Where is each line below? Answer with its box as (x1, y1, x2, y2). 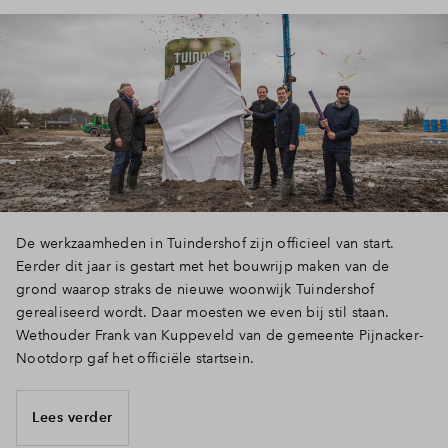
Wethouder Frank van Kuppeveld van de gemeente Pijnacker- (16, 325, 423, 344)
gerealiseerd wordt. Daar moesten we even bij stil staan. (16, 302, 389, 321)
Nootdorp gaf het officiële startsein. (16, 348, 255, 367)
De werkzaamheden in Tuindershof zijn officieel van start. (16, 233, 395, 252)
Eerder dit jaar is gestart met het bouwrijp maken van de (16, 256, 389, 275)
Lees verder (32, 408, 113, 426)
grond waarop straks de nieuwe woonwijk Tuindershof (16, 279, 375, 298)
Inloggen (322, 19, 382, 38)
